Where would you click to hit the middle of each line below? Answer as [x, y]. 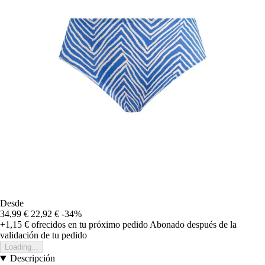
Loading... [22, 247]
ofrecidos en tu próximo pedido [88, 225]
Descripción [32, 258]
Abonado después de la [193, 225]
